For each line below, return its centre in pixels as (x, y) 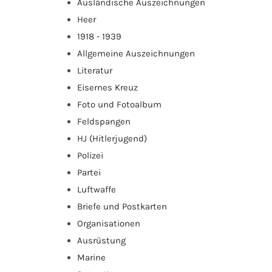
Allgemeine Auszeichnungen (136, 53)
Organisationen (109, 223)
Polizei (90, 155)
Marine (91, 257)
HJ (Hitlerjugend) (112, 138)
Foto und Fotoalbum (119, 104)
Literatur (95, 70)
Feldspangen (104, 121)
